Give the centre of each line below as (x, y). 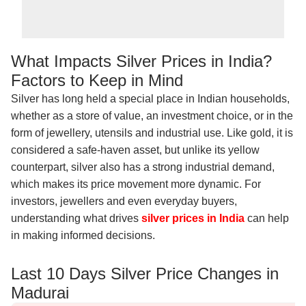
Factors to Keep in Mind (97, 80)
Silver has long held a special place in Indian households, (150, 99)
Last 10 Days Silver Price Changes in (145, 274)
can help (268, 218)
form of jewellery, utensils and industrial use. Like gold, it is (152, 133)
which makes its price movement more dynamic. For (136, 184)
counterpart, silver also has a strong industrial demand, (143, 167)
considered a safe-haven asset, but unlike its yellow (135, 150)
